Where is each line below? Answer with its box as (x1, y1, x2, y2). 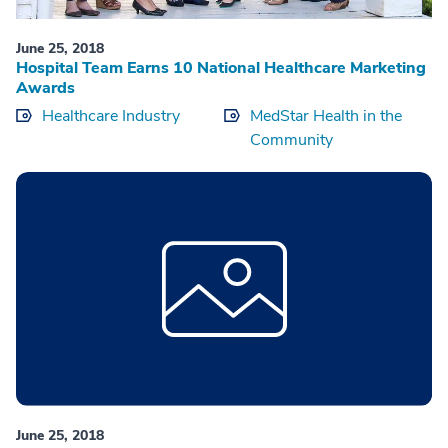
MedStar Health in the (250, 104, 402, 127)
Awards (16, 76, 75, 99)
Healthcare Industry (42, 104, 180, 127)
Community (250, 128, 333, 151)
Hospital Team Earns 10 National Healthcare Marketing (16, 56, 426, 79)
